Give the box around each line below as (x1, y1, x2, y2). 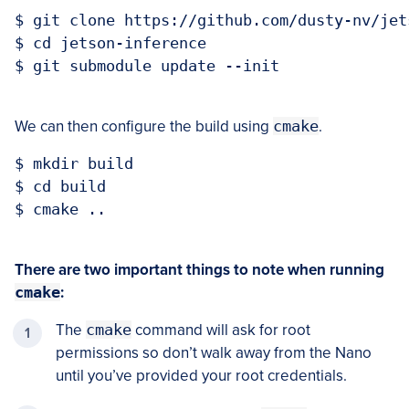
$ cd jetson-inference (15, 33, 206, 52)
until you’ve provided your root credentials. (56, 365, 347, 385)
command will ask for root (131, 320, 310, 340)
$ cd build (15, 176, 106, 195)
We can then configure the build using (15, 116, 273, 136)
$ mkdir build (15, 153, 133, 173)
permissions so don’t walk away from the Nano (56, 342, 372, 362)
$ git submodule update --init (15, 56, 279, 75)
